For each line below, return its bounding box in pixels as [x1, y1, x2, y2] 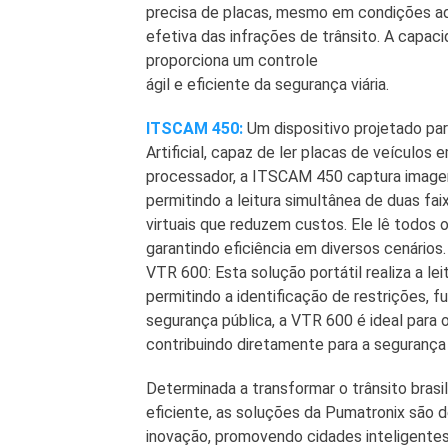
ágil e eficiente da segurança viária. [145, 75, 389, 95]
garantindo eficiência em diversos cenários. [145, 239, 446, 259]
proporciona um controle [145, 51, 318, 71]
